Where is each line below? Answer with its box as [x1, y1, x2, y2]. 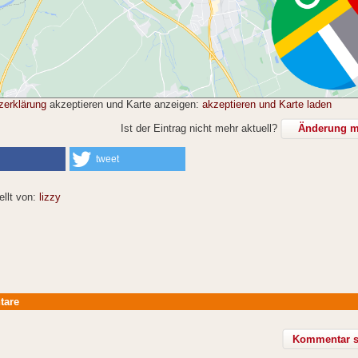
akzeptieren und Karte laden [202, 98, 332, 111]
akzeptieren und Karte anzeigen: [46, 98, 202, 111]
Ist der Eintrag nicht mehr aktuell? [121, 122, 280, 135]
